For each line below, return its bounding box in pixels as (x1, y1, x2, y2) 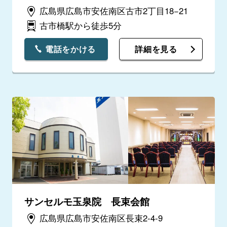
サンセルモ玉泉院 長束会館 (24, 194, 149, 209)
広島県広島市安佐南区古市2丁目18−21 (39, 4, 188, 17)
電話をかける (45, 43, 96, 55)
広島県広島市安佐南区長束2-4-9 (39, 211, 163, 224)
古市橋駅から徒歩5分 (39, 19, 122, 32)
